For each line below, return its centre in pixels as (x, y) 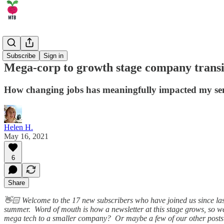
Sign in (53, 56)
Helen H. (18, 127)
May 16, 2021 (26, 136)
